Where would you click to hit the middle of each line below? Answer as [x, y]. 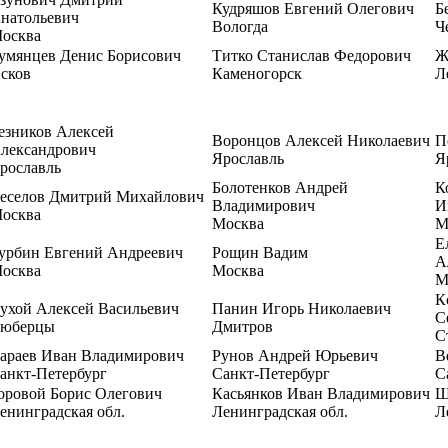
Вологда [240, 26]
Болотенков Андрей [280, 187]
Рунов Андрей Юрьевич [295, 355]
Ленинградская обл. [280, 411]
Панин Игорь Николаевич [301, 308]
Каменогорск [257, 73]
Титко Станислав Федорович [311, 55]
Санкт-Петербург [271, 373]
